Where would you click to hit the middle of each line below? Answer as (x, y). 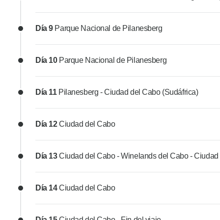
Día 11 (47, 92)
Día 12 (47, 124)
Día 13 (47, 156)
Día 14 (47, 188)
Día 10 (47, 60)
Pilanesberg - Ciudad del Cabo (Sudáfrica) (128, 92)
